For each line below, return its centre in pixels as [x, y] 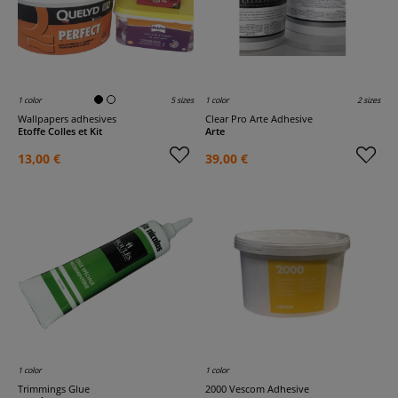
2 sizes [369, 99]
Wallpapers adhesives [72, 118]
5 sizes [182, 99]
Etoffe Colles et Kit [60, 131]
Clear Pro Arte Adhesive [262, 118]
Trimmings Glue [56, 389]
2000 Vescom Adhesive [259, 389]
